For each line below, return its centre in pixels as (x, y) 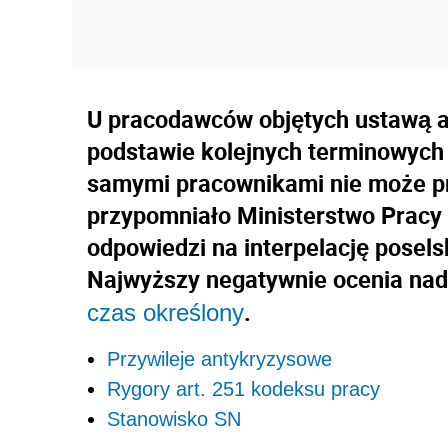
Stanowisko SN (174, 419)
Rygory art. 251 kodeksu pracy (243, 389)
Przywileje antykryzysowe (219, 359)
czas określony (165, 312)
